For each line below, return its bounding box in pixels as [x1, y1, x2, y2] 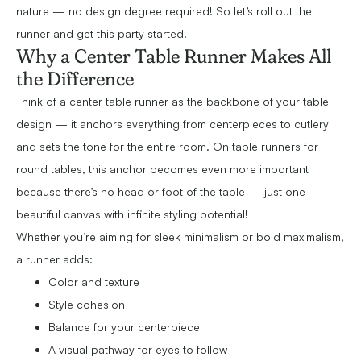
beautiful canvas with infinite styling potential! [16, 207, 248, 222]
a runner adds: [16, 252, 93, 267]
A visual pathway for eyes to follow [48, 342, 227, 357]
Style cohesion [48, 297, 125, 312]
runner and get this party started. [16, 27, 187, 41]
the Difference [16, 67, 134, 91]
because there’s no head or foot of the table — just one [16, 185, 305, 199]
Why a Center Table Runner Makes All [16, 44, 331, 68]
